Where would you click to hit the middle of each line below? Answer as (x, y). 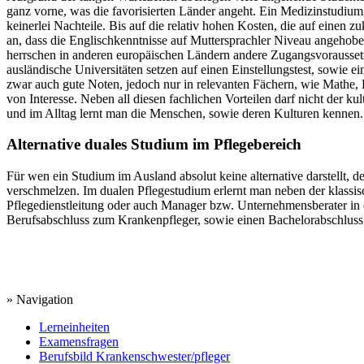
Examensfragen (79, 342)
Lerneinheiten (74, 327)
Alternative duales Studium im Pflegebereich (154, 145)
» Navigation (40, 300)
